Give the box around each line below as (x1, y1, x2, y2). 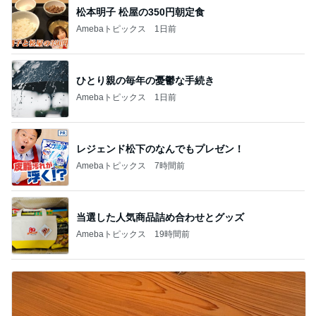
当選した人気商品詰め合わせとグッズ (76, 211, 244, 223)
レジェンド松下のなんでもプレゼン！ (76, 142, 244, 154)
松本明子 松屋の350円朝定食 (76, 6, 205, 18)
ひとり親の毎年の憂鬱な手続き (76, 74, 214, 86)
